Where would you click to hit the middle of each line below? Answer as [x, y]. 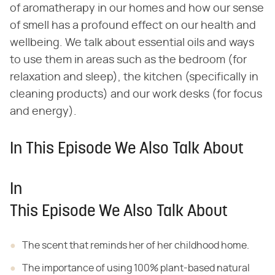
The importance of [64, 269]
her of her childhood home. [188, 246]
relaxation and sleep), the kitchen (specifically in [134, 78]
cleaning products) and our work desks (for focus [136, 95]
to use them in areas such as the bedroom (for [128, 60]
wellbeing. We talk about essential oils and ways [132, 43]
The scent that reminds [75, 246]
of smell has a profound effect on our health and [133, 26]
